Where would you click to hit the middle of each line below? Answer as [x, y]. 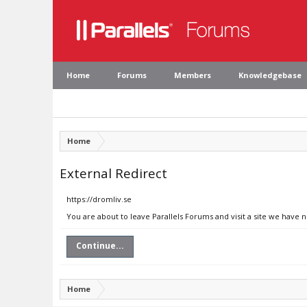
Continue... [100, 246]
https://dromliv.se [99, 199]
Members [193, 75]
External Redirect [113, 173]
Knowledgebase [270, 75]
